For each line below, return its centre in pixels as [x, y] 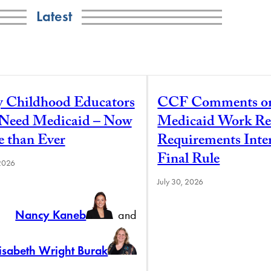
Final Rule [189, 160]
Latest [54, 16]
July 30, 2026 [181, 181]
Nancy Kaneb [51, 214]
